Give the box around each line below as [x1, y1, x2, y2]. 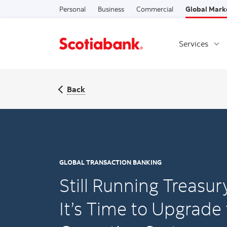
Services [179, 39, 208, 49]
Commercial [136, 4, 173, 14]
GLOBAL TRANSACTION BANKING [59, 158, 162, 166]
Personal [59, 4, 86, 14]
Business [98, 4, 124, 14]
